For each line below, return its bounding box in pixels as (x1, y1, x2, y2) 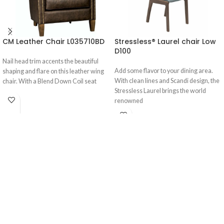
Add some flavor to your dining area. (114, 66, 213, 74)
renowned (114, 96, 143, 104)
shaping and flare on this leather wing (2, 67, 104, 75)
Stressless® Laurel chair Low (114, 36, 216, 46)
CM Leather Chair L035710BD (2, 36, 104, 46)
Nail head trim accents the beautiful (2, 57, 98, 65)
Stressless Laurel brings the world (114, 86, 206, 94)
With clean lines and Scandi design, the (114, 76, 219, 84)
